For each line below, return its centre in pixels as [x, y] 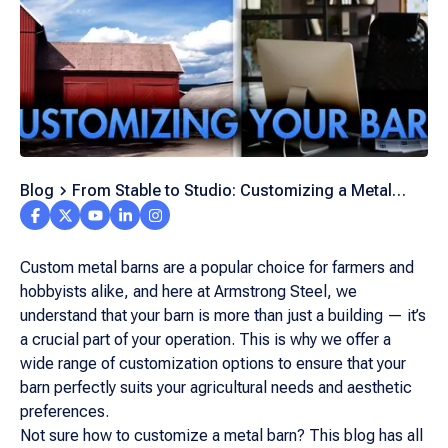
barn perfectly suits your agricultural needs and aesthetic [216, 387]
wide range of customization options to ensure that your [213, 363]
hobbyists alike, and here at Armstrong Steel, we [188, 291]
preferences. [64, 411]
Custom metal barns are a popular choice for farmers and [217, 267]
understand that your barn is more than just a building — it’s [223, 315]
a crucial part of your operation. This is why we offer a [205, 339]
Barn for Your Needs [146, 206]
